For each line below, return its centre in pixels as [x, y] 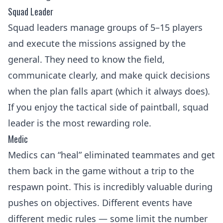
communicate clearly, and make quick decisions [109, 75]
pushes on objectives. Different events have [100, 203]
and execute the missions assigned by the [97, 43]
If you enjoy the [42, 107]
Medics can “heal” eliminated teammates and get [111, 155]
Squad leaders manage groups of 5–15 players [105, 27]
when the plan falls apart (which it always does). [109, 91]
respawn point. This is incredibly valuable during [110, 187]
